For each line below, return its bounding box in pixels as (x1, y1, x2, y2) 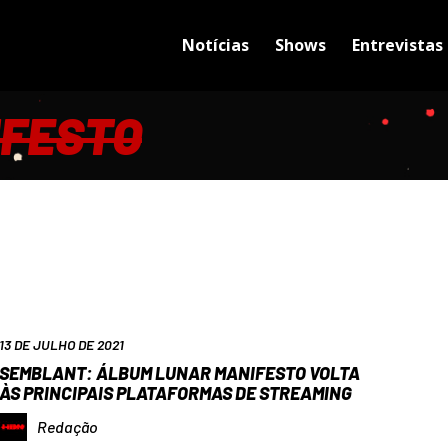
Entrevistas (351, 34, 443, 56)
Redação (37, 417, 98, 437)
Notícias (181, 34, 249, 56)
